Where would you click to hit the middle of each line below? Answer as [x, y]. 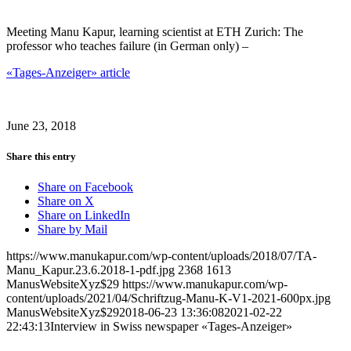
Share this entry [41, 156]
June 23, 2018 [41, 125]
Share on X [66, 201]
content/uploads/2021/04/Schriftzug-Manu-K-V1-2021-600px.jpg [168, 299]
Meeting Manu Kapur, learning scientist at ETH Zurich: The [155, 31]
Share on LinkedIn [84, 215]
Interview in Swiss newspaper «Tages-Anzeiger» [171, 327]
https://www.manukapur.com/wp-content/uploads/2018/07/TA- [161, 256]
